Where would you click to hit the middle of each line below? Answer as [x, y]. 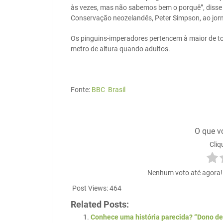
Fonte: [81, 90]
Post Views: [90, 188]
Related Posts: [100, 205]
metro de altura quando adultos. [120, 49]
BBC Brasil [109, 90]
